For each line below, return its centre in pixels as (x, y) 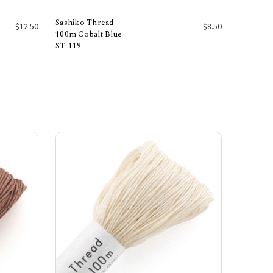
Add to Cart (139, 50)
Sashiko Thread (85, 23)
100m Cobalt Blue (89, 34)
